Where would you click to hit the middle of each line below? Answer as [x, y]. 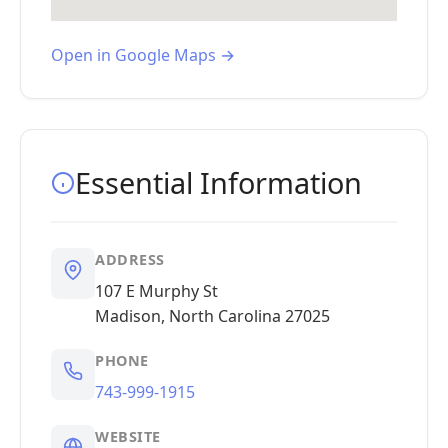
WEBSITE [128, 436]
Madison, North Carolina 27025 [212, 316]
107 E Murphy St [156, 291]
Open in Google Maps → [143, 55]
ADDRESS [130, 259]
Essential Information [218, 182]
